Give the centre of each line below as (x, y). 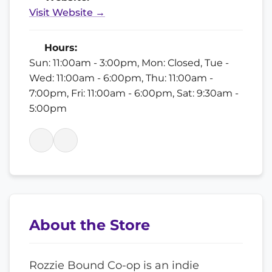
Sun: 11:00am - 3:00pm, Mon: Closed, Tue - (129, 63)
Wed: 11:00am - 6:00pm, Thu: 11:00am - (121, 78)
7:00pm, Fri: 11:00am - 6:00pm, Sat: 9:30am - (134, 93)
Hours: (59, 47)
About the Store (90, 225)
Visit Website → (67, 12)
